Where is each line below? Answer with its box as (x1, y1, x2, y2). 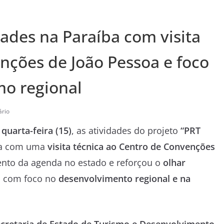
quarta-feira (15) (1, 124, 71, 136)
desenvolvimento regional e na (58, 172, 190, 184)
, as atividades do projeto (71, 124, 180, 136)
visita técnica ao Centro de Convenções (47, 140, 215, 152)
